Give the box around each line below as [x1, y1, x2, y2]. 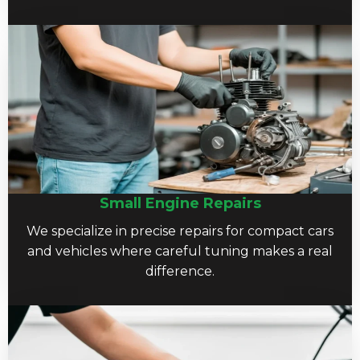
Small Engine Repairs [99, 194, 261, 212]
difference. [145, 263, 215, 279]
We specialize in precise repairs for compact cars [27, 223, 333, 239]
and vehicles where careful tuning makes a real [27, 243, 333, 259]
